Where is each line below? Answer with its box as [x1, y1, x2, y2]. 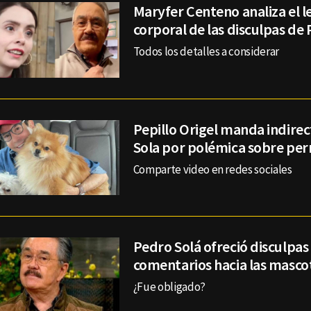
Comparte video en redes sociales [133, 161, 292, 177]
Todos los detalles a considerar [133, 44, 280, 60]
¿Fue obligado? [133, 279, 205, 295]
